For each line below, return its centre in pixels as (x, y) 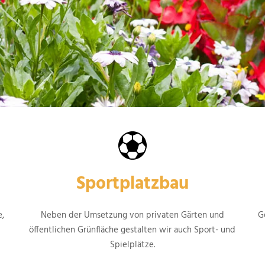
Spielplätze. (132, 245)
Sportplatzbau (132, 184)
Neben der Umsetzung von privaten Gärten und (132, 216)
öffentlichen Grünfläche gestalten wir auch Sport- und (132, 230)
